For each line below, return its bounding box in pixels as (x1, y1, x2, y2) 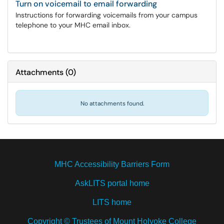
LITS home (92, 198, 131, 206)
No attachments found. (80, 99, 144, 107)
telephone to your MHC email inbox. (15, 20, 130, 29)
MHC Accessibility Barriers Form (54, 160, 169, 168)
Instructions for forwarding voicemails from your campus (15, 10, 197, 19)
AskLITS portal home (74, 179, 149, 187)
